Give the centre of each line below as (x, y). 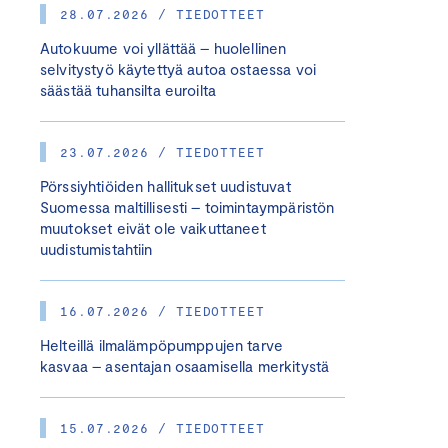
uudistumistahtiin (96, 249)
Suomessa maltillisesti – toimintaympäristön (187, 207)
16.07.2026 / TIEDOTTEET (162, 311)
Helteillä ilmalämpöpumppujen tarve (162, 345)
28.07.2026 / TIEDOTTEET (162, 14)
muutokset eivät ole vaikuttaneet (153, 228)
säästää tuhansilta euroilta (128, 90)
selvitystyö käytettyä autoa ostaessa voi (178, 69)
